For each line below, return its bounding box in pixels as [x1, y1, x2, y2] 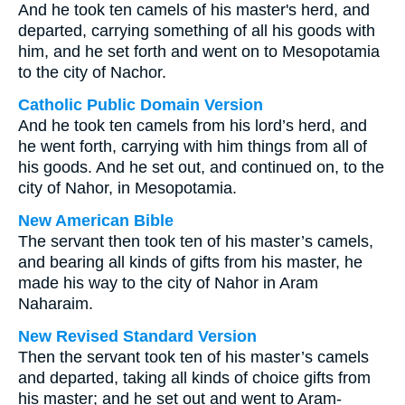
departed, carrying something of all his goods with [18, 22, 375, 40]
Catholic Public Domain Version [18, 96, 263, 114]
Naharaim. [18, 295, 93, 313]
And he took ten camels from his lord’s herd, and [18, 117, 367, 135]
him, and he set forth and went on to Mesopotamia [18, 42, 380, 61]
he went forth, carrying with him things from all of [18, 137, 367, 155]
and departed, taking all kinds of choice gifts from [18, 369, 371, 387]
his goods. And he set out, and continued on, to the [18, 158, 384, 176]
